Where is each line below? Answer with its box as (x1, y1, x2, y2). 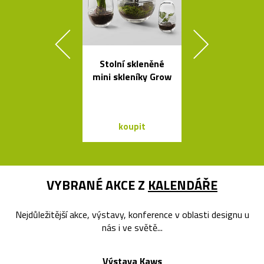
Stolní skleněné (99, 56, 164, 71)
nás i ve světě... (101, 220, 163, 235)
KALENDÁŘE (148, 174, 217, 195)
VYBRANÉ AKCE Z (47, 174, 148, 195)
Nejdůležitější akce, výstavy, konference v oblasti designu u (15, 207, 249, 222)
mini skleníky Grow (92, 69, 171, 84)
